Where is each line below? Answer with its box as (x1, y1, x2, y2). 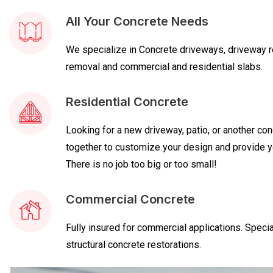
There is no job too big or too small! (66, 158, 217, 170)
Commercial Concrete (66, 191, 195, 207)
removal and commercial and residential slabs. (66, 60, 263, 73)
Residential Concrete (66, 94, 188, 109)
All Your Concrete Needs (66, 13, 208, 29)
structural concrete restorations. (66, 238, 201, 250)
